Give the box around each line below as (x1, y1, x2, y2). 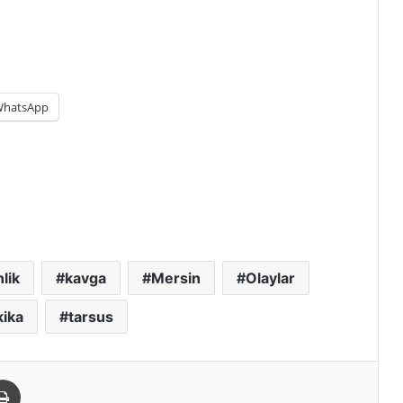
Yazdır (20, 371, 54, 386)
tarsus (67, 307, 113, 326)
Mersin (151, 268, 201, 287)
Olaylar (246, 268, 295, 287)
